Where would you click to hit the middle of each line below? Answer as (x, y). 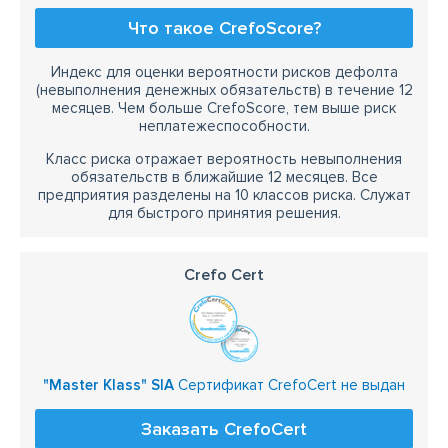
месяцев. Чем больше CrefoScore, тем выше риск (224, 107)
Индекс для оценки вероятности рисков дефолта (224, 71)
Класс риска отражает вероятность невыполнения (224, 158)
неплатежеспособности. (224, 125)
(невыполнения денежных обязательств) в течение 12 (224, 89)
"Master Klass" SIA (108, 384)
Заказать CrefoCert (224, 428)
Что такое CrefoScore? (224, 27)
